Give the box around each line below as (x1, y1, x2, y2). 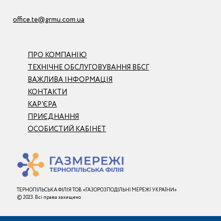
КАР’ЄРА (28, 100, 57, 110)
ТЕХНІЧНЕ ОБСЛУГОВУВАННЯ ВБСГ (28, 63, 149, 73)
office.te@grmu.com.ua (13, 15, 85, 25)
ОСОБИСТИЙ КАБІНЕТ (28, 124, 107, 134)
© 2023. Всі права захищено (17, 193, 81, 201)
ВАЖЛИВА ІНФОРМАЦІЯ (28, 75, 113, 85)
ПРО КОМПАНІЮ (28, 50, 87, 60)
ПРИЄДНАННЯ (28, 112, 79, 122)
